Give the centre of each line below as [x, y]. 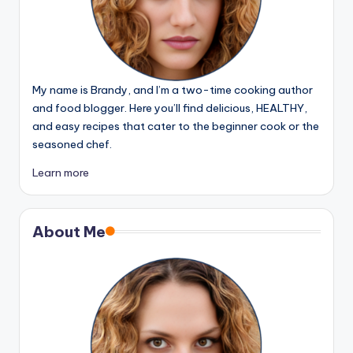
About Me [69, 231]
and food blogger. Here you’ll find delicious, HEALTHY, [170, 108]
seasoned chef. [72, 144]
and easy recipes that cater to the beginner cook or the [176, 126]
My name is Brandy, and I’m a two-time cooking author [173, 89]
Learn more [61, 172]
